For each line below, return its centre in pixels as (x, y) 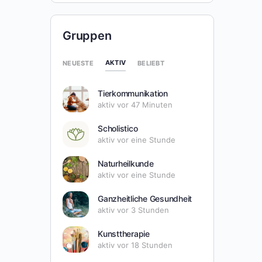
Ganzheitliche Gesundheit (145, 199)
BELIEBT (151, 63)
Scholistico (118, 129)
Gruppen (87, 36)
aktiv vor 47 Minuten (135, 105)
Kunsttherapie (124, 234)
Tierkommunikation (133, 94)
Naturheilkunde (126, 164)
